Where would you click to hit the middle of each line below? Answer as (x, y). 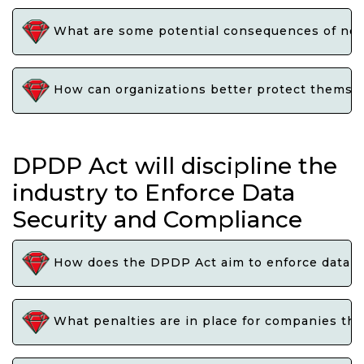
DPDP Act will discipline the (175, 166)
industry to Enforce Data (154, 193)
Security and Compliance (157, 220)
